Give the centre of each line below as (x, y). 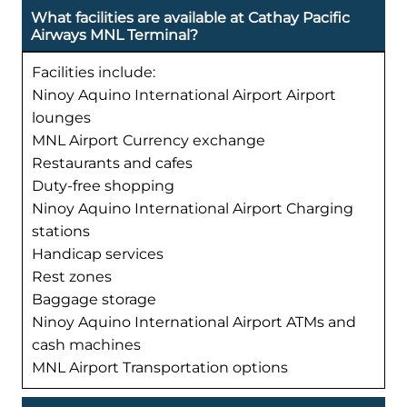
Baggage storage (94, 299)
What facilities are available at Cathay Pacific (190, 17)
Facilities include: (94, 72)
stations (61, 231)
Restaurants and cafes (112, 163)
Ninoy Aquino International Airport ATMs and (194, 322)
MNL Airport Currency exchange (149, 140)
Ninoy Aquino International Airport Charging (193, 208)
